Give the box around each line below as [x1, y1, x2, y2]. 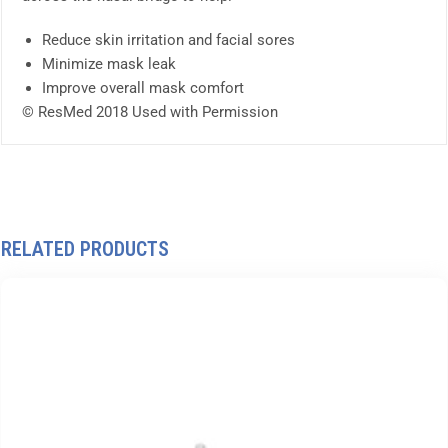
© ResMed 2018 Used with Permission [22, 103, 278, 122]
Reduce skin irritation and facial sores [42, 31, 295, 50]
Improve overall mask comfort [42, 79, 244, 98]
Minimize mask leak [42, 55, 176, 74]
